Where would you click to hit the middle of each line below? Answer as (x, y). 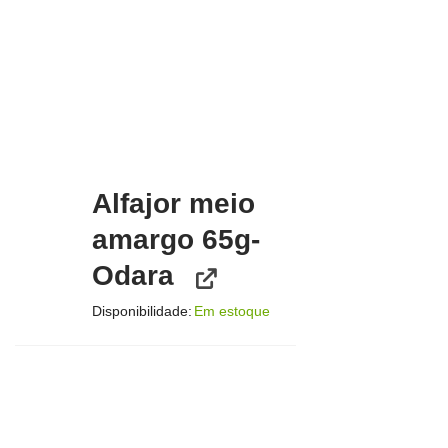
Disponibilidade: (142, 310)
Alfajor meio (174, 203)
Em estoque (232, 310)
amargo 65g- (176, 239)
